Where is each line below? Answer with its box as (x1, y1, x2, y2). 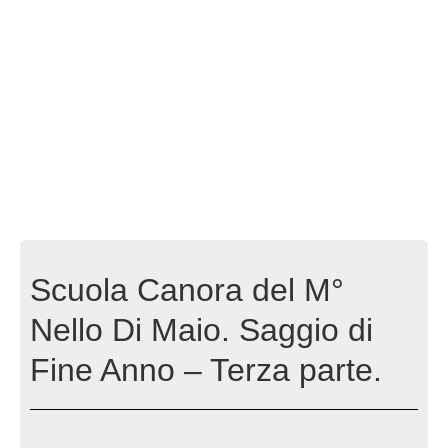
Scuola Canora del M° (30, 271, 344, 308)
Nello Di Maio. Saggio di (30, 311, 373, 348)
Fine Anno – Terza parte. (30, 351, 382, 388)
